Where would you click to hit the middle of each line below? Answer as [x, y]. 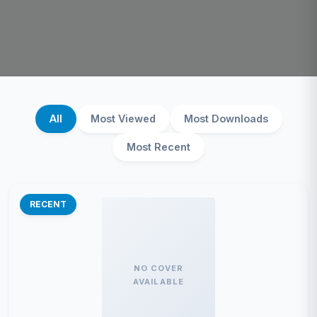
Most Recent [158, 147]
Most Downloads [226, 119]
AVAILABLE [158, 282]
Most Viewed [123, 119]
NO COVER [158, 268]
